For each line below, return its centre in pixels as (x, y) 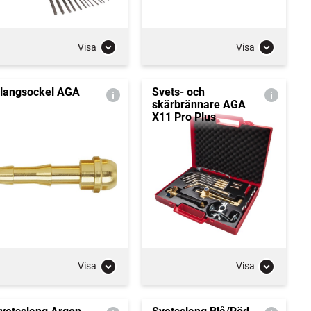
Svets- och (178, 92)
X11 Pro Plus (184, 117)
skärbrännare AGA (199, 104)
